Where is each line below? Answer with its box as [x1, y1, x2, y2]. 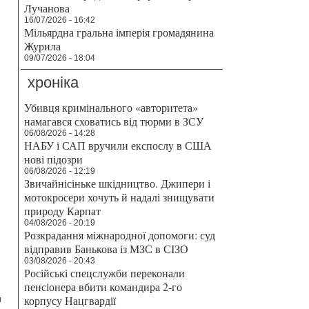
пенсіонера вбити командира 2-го [24, 279, 182, 294]
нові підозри [24, 152, 83, 166]
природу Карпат [24, 203, 101, 218]
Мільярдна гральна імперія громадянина [24, 25, 214, 39]
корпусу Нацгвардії [24, 293, 116, 308]
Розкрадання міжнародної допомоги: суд [24, 228, 215, 242]
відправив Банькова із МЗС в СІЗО [24, 241, 188, 256]
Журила [24, 39, 61, 53]
